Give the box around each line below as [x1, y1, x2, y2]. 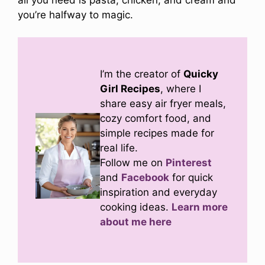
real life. [100, 142, 138, 154]
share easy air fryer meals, [100, 98, 227, 110]
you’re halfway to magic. [18, 8, 133, 21]
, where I [160, 83, 202, 95]
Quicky [183, 68, 219, 80]
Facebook [121, 172, 170, 184]
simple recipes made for [100, 127, 215, 140]
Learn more [172, 201, 228, 214]
